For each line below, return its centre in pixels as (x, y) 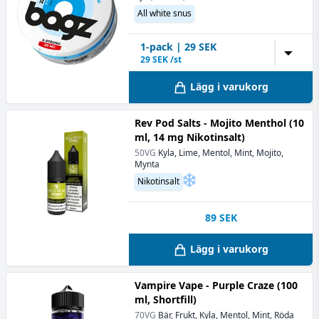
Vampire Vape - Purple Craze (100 (216, 285)
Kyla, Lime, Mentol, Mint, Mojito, (221, 152)
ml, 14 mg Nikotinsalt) (190, 137)
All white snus (164, 13)
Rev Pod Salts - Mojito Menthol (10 (219, 122)
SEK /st (167, 59)
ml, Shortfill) (166, 299)
